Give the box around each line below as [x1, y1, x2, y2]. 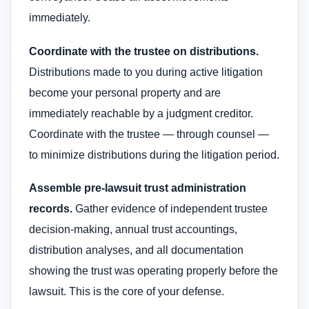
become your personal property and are [29, 86, 221, 99]
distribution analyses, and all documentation [29, 244, 243, 257]
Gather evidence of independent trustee [72, 203, 268, 215]
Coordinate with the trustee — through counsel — [29, 128, 269, 140]
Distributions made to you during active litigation [29, 66, 263, 78]
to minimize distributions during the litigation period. [29, 148, 279, 161]
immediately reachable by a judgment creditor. [29, 107, 253, 119]
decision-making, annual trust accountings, [29, 223, 237, 236]
